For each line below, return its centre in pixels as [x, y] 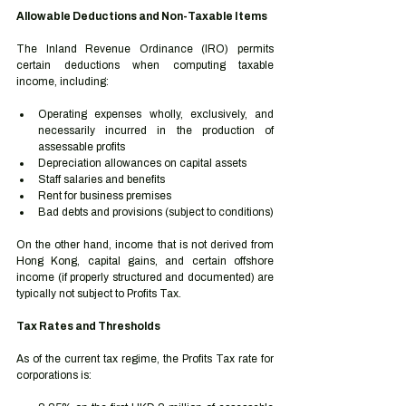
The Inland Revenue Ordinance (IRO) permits [145, 49]
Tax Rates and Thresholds [88, 326]
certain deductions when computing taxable [145, 65]
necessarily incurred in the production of [156, 130]
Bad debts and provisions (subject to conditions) [156, 212]
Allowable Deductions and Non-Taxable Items [142, 16]
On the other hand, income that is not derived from [145, 245]
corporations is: [54, 375]
